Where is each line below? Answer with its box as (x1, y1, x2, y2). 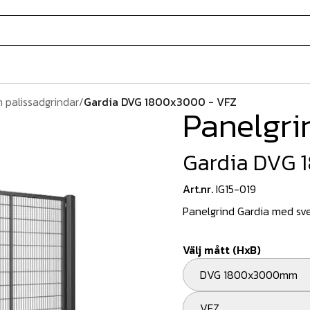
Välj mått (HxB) (183, 241, 261, 258)
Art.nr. (183, 181, 213, 197)
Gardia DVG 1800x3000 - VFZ (84, 93, 237, 110)
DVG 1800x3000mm (207, 266, 298, 283)
